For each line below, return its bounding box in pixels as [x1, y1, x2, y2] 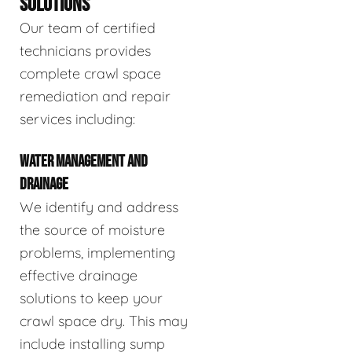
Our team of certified [20, 18, 156, 37]
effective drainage [20, 266, 137, 284]
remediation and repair [20, 86, 170, 105]
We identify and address [20, 197, 178, 216]
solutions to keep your [20, 288, 163, 307]
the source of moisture [20, 220, 165, 239]
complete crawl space [20, 64, 161, 82]
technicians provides [20, 41, 151, 60]
